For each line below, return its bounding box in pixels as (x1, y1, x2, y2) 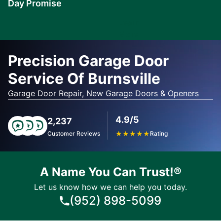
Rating (150, 129, 168, 137)
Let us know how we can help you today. (34, 182, 187, 192)
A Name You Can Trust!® (39, 165, 182, 179)
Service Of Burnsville (8, 70, 160, 87)
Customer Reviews (47, 129, 100, 137)
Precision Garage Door (8, 52, 169, 70)
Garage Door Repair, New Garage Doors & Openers (8, 88, 199, 98)
